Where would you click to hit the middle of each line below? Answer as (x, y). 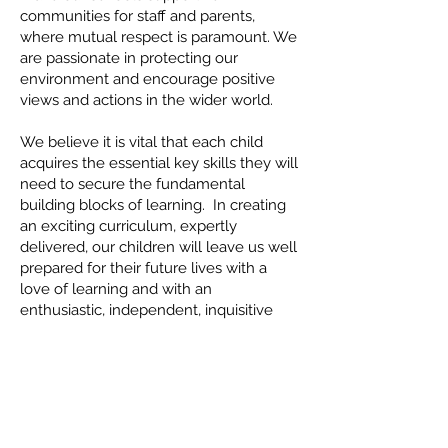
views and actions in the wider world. (146, 100)
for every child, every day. (108, 415)
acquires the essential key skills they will (159, 163)
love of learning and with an (116, 289)
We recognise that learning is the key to (157, 436)
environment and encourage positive (147, 79)
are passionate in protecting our (129, 58)
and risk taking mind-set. (104, 331)
